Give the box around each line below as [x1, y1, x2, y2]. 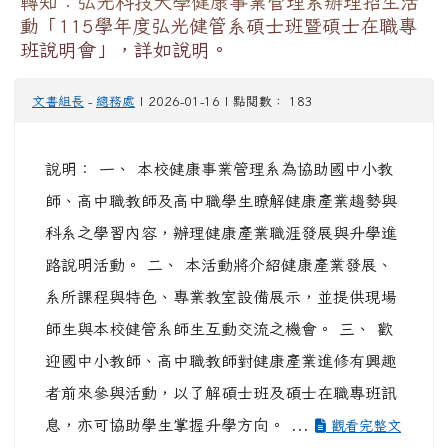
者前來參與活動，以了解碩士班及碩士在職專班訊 [45, 385, 397, 402]
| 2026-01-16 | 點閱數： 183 [135, 95, 313, 109]
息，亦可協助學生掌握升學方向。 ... [45, 417, 315, 434]
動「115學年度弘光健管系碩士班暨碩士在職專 [20, 16, 417, 36]
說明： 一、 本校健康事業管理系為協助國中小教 [45, 161, 393, 178]
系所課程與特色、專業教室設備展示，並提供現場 [45, 289, 397, 306]
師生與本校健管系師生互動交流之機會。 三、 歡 [45, 321, 393, 338]
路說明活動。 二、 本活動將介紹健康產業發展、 [45, 257, 393, 274]
